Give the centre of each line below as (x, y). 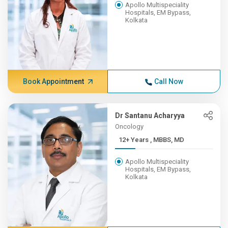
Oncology (130, 126)
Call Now (168, 81)
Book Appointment (53, 81)
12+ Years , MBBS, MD (167, 140)
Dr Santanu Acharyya (150, 116)
